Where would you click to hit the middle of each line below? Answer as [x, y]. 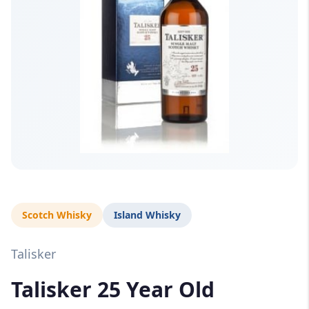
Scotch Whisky [57, 215]
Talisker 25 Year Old [113, 290]
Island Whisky [147, 215]
